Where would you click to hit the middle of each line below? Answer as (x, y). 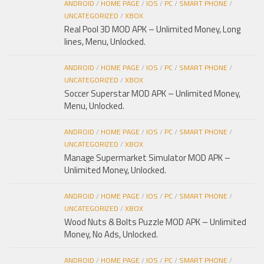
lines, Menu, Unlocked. (105, 41)
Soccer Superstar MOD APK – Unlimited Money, (152, 93)
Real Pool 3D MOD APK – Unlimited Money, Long (152, 29)
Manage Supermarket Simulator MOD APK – (147, 157)
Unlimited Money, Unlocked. (115, 170)
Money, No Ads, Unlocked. (111, 234)
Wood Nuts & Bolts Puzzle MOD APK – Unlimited (155, 222)
